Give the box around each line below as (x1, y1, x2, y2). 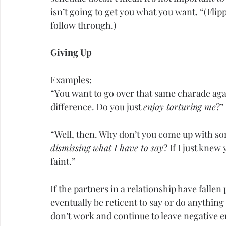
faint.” (50, 155, 75, 168)
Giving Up (50, 46, 92, 59)
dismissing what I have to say (50, 142, 163, 154)
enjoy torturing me (143, 101, 216, 114)
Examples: (50, 74, 92, 86)
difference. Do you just (50, 101, 143, 114)
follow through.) (50, 19, 116, 32)
